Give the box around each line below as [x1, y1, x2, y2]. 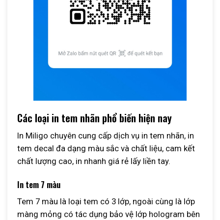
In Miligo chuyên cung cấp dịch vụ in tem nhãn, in [17, 131, 194, 140]
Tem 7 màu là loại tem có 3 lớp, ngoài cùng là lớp [17, 196, 195, 207]
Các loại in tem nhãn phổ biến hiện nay [17, 110, 172, 125]
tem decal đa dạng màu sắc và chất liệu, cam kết [17, 143, 195, 153]
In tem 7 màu [17, 178, 60, 191]
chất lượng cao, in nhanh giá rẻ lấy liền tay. [17, 156, 170, 166]
